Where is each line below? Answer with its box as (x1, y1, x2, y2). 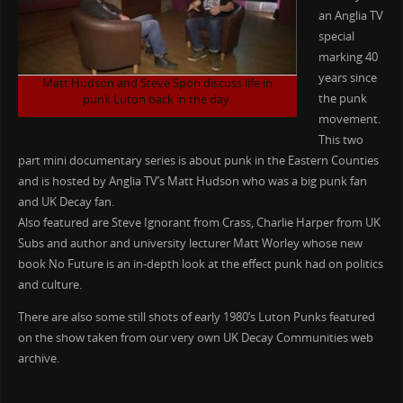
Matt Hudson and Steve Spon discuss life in (41, 76, 273, 92)
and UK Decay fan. (17, 194, 114, 210)
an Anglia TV (318, 8, 383, 24)
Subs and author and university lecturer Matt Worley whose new (17, 236, 363, 252)
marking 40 (318, 49, 378, 66)
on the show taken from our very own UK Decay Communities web (17, 329, 373, 345)
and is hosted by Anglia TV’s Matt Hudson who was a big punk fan (17, 174, 367, 190)
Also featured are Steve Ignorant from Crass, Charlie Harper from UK (17, 215, 381, 231)
